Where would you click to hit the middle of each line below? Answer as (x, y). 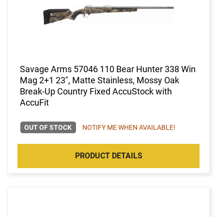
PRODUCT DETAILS (108, 155)
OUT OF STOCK (48, 127)
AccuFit (34, 102)
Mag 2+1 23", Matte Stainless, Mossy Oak (100, 80)
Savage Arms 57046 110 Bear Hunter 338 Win (108, 69)
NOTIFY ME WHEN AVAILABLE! (129, 127)
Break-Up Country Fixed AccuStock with (96, 91)
